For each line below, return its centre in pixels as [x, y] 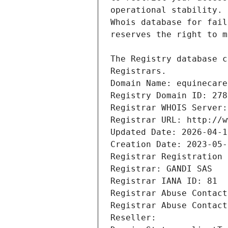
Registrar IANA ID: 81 [164, 181]
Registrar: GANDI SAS [161, 169]
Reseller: [136, 218]
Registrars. [138, 71]
